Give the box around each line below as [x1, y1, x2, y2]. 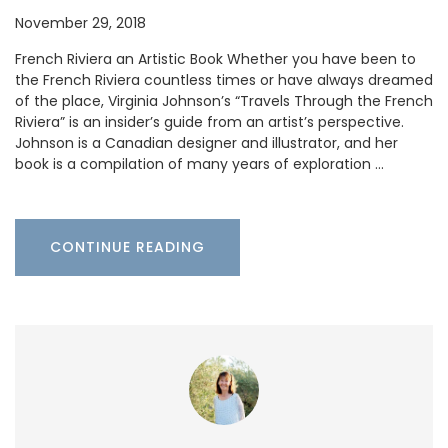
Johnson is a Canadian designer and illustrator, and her [15, 133, 398, 154]
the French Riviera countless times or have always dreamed [15, 70, 433, 91]
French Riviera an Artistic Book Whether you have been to [15, 49, 416, 70]
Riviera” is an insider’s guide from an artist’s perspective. [15, 112, 404, 133]
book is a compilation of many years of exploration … [15, 154, 384, 175]
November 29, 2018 [15, 13, 146, 34]
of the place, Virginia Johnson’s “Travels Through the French [15, 91, 433, 112]
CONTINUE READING [50, 237, 205, 258]
